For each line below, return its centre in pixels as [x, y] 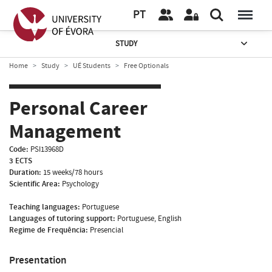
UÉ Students [92, 66]
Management [65, 132]
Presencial [107, 230]
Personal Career [78, 109]
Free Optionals [146, 66]
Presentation [38, 260]
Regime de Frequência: [49, 230]
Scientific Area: [35, 184]
